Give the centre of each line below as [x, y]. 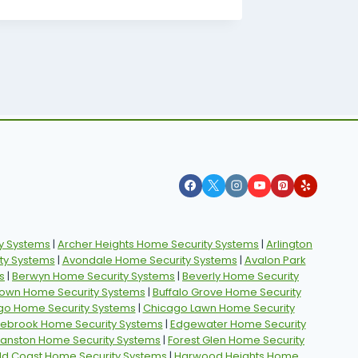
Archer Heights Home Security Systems [158, 245]
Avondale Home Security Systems [149, 261]
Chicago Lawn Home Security [219, 308]
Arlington [289, 245]
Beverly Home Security [241, 276]
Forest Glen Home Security [236, 340]
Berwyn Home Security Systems [93, 276]
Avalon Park [275, 261]
